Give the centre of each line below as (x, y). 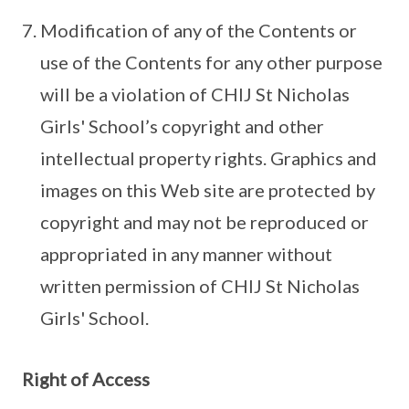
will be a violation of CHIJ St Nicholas (195, 94)
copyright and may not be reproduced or (204, 222)
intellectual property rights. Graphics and (209, 158)
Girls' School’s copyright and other (182, 126)
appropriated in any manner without (186, 254)
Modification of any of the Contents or (199, 31)
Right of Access (86, 379)
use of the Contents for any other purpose (211, 63)
